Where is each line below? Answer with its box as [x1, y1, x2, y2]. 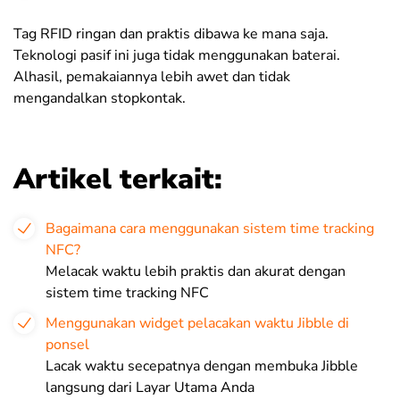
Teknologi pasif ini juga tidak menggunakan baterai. [13, 46, 340, 65]
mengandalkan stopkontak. [13, 88, 186, 108]
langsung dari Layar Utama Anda [46, 378, 254, 397]
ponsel [46, 335, 89, 354]
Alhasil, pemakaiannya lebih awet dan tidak [13, 67, 290, 87]
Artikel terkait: [13, 160, 222, 198]
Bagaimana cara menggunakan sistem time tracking [46, 219, 374, 238]
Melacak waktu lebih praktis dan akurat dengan [46, 262, 346, 281]
